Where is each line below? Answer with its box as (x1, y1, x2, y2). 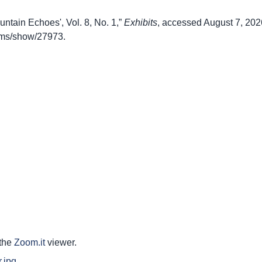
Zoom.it (14, 237, 45, 248)
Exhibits (124, 18, 157, 28)
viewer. (45, 237, 77, 248)
